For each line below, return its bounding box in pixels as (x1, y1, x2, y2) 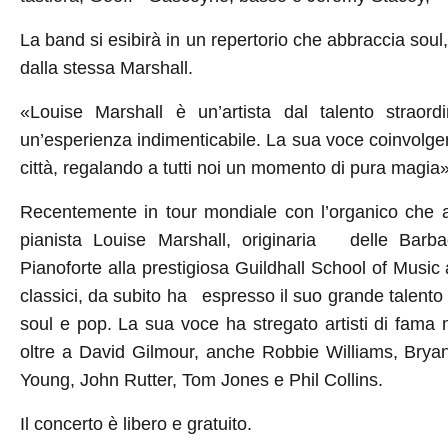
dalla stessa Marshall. (19, 58, 193, 78)
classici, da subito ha (19, 286, 187, 306)
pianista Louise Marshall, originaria (19, 230, 316, 250)
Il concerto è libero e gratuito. (19, 414, 252, 434)
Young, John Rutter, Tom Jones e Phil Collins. (19, 370, 383, 390)
